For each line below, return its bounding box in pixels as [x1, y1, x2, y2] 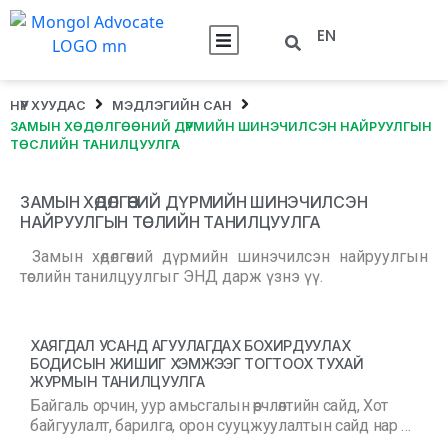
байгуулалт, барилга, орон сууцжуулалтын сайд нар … [30, 416, 411, 435]
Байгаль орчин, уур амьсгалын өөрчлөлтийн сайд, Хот [30, 396, 388, 415]
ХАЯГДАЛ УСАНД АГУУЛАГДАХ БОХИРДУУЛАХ [30, 337, 351, 354]
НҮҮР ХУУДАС [10, 97, 86, 113]
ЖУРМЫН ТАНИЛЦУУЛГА [30, 373, 205, 390]
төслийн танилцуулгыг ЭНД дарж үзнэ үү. [20, 267, 323, 286]
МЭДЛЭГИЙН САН [112, 97, 232, 113]
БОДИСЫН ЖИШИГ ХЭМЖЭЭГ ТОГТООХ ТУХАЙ [30, 355, 364, 372]
